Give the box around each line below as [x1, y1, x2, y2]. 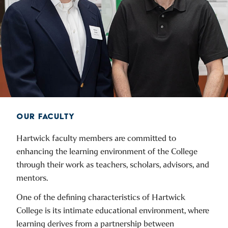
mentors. [16, 172, 48, 183]
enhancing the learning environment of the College [16, 146, 197, 157]
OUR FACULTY [16, 111, 75, 121]
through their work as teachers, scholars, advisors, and [16, 159, 209, 170]
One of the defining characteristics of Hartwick [16, 191, 185, 203]
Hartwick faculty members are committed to [16, 132, 176, 144]
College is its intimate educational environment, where [16, 205, 209, 216]
